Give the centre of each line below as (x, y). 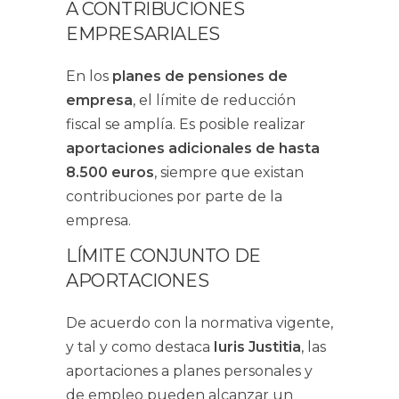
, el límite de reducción (214, 100)
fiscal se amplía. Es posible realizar (186, 124)
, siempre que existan (229, 172)
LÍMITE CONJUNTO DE (163, 256)
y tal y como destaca (140, 347)
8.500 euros (110, 172)
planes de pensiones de (200, 76)
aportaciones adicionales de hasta (193, 148)
